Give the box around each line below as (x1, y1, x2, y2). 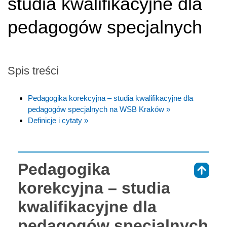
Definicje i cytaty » (28, 116, 88, 125)
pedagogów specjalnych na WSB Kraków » (28, 104, 170, 113)
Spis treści (8, 64, 59, 77)
